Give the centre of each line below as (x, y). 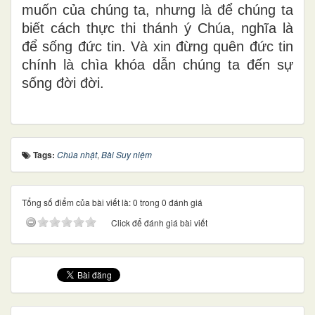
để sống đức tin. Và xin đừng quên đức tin (157, 46)
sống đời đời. (63, 83)
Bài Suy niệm (127, 154)
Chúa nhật (77, 154)
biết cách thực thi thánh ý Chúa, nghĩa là (157, 28)
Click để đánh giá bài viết (159, 222)
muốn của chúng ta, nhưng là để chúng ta (157, 9)
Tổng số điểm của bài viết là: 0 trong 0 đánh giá (112, 202)
